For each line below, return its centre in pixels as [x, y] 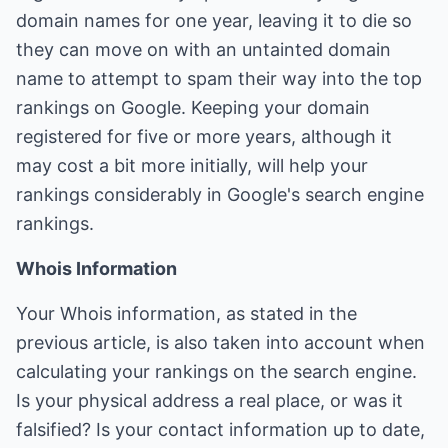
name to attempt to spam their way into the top [219, 78]
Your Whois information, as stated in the [186, 313]
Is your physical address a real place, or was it [209, 400]
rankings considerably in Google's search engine [220, 194]
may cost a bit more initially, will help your [192, 165]
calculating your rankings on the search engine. [216, 371]
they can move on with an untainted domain [203, 49]
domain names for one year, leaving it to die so [214, 20]
